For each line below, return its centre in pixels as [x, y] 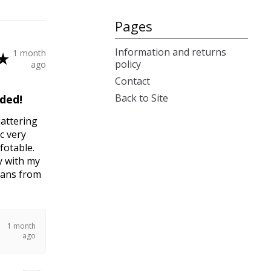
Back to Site [142, 98]
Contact [132, 81]
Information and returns [171, 52]
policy [128, 64]
